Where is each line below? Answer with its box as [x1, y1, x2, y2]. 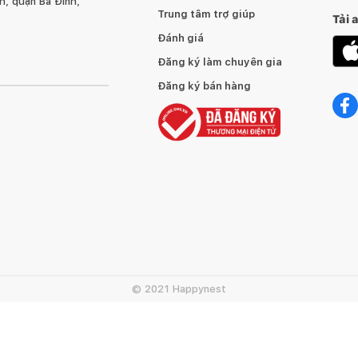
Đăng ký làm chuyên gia [157, 56, 283, 68]
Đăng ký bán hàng [157, 80, 252, 92]
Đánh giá [157, 32, 205, 44]
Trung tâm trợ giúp [157, 8, 256, 20]
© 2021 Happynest [132, 283, 226, 295]
